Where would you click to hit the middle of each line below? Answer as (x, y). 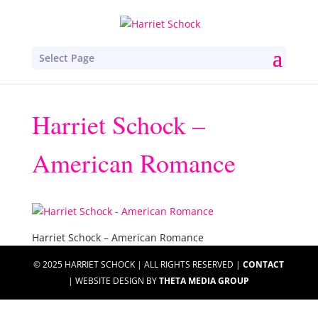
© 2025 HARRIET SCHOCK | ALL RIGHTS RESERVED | (138, 264)
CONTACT (264, 264)
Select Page (66, 57)
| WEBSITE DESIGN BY (114, 280)
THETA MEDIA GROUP (204, 280)
